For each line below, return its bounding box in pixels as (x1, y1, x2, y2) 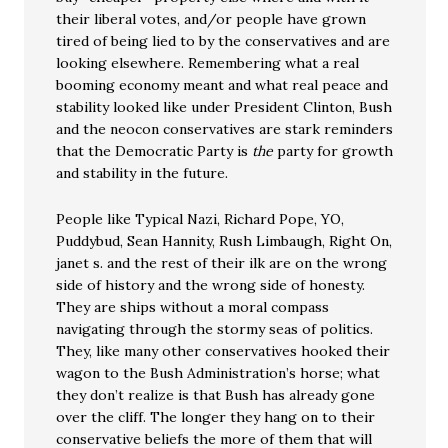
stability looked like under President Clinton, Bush (56, 98, 393, 117)
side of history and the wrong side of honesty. (56, 276, 366, 295)
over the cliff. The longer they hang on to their (56, 408, 376, 427)
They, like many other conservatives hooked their (56, 342, 391, 361)
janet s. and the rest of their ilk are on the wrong (56, 254, 388, 273)
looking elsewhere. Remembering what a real (56, 54, 360, 73)
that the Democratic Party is (56, 142, 253, 161)
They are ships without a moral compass (56, 298, 330, 317)
